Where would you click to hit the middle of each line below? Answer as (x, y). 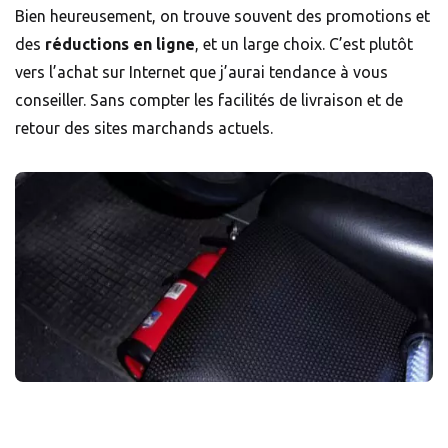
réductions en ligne (120, 44)
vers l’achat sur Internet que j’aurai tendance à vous (201, 72)
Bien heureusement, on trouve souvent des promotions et (222, 16)
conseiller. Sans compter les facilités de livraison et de (209, 100)
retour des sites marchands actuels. (144, 128)
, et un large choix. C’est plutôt (304, 44)
